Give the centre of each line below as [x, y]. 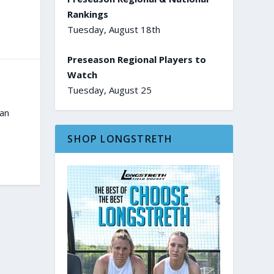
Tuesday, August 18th [114, 29]
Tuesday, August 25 [110, 90]
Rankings [88, 14]
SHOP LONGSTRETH [120, 139]
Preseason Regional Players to [137, 59]
